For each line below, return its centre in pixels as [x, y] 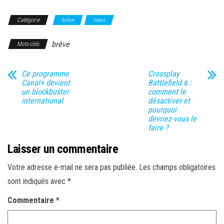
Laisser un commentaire [63, 149]
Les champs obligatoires [177, 167]
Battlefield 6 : [169, 82]
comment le [167, 91]
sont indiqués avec [37, 181]
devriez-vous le [172, 118]
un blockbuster [45, 91]
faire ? [158, 127]
